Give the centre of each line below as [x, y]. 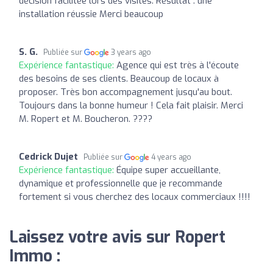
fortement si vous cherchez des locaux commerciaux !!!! [135, 197]
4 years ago [172, 157]
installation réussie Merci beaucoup [91, 14]
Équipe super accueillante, [168, 170]
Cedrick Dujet [48, 156]
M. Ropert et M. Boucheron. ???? [86, 119]
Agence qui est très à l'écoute [178, 65]
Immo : [35, 256]
